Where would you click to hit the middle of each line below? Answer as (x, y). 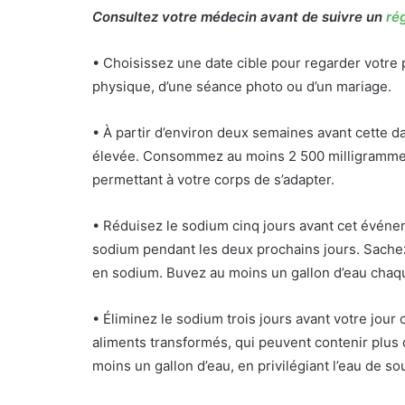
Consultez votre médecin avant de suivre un (239, 17)
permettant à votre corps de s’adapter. (213, 179)
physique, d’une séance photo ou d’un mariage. (242, 86)
